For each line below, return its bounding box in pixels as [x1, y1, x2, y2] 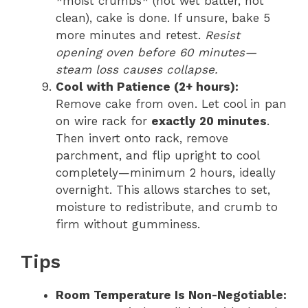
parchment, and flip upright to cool [56, 148, 259, 162]
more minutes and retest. [56, 28, 205, 42]
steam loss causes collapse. [56, 63, 218, 76]
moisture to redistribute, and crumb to [56, 200, 278, 214]
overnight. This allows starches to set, [56, 183, 270, 197]
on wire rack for [56, 114, 151, 128]
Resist [205, 28, 240, 42]
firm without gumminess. [56, 217, 200, 231]
